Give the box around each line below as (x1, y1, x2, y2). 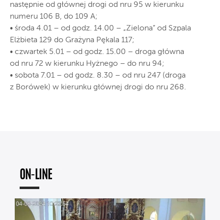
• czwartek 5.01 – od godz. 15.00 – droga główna (10, 48, 184, 56)
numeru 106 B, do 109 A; (10, 13, 98, 21)
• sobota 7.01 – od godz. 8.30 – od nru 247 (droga (10, 72, 186, 80)
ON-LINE (20, 169, 52, 182)
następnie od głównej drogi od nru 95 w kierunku (10, 1, 184, 9)
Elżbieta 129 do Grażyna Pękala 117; (10, 36, 135, 44)
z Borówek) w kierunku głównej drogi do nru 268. (10, 83, 186, 91)
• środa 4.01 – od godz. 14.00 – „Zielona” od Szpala (10, 25, 191, 32)
